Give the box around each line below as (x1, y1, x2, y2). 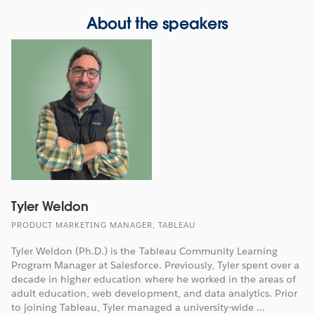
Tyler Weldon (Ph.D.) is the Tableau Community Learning (11, 245, 278, 258)
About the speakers (86, 13, 229, 34)
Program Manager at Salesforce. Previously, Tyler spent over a (11, 259, 300, 272)
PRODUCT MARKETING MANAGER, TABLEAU (11, 220, 195, 231)
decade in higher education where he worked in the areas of (11, 273, 297, 286)
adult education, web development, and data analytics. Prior (11, 287, 298, 300)
